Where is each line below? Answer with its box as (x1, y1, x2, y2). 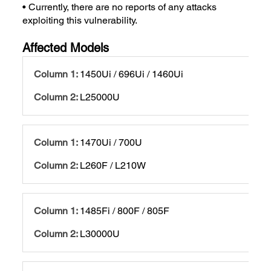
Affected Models (22, 40, 109, 55)
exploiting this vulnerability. (22, 14, 142, 26)
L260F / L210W (80, 159, 146, 171)
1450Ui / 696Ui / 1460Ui (80, 68, 184, 80)
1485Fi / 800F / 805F (80, 204, 170, 217)
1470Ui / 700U (80, 136, 143, 148)
